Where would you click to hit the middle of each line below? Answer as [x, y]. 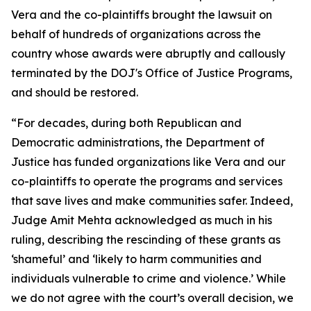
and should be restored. [75, 92]
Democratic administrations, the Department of [138, 142]
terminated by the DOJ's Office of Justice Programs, [152, 73]
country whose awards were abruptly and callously [148, 53]
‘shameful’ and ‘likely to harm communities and [136, 259]
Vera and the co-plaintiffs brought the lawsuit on [142, 15]
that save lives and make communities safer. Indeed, [152, 201]
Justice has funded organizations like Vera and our [148, 162]
